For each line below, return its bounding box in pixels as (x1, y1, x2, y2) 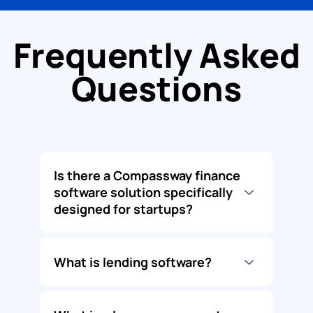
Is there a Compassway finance (53, 167, 240, 184)
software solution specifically (53, 184, 233, 201)
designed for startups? (53, 201, 193, 218)
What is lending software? (53, 254, 212, 271)
